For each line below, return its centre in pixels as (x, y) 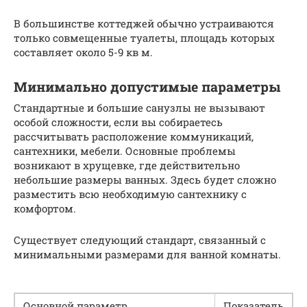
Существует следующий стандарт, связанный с (140, 240)
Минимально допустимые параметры (147, 87)
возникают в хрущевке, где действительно (127, 165)
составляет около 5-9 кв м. (83, 52)
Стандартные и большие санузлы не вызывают (139, 107)
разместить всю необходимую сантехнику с (130, 194)
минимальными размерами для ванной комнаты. (147, 254)
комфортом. (45, 208)
